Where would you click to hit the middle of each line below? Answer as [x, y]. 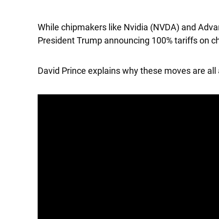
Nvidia [137, 27]
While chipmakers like [81, 27]
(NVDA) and [174, 27]
